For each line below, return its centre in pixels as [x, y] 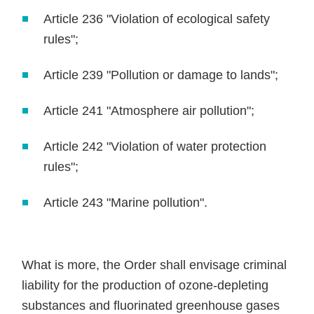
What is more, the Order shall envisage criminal [155, 265]
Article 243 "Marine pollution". [126, 203]
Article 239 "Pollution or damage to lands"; [161, 75]
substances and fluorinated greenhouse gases [151, 306]
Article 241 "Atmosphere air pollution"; [149, 111]
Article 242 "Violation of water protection [155, 146]
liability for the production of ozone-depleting [145, 285]
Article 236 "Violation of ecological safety [157, 19]
